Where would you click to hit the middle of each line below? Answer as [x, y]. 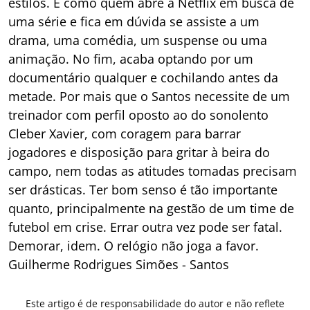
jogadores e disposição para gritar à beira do [139, 152]
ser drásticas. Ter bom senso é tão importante [143, 189]
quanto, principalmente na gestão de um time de [151, 208]
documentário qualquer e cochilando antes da [143, 77]
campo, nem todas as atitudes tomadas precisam [153, 171]
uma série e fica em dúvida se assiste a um [134, 21]
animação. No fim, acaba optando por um [131, 58]
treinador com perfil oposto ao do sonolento [138, 115]
